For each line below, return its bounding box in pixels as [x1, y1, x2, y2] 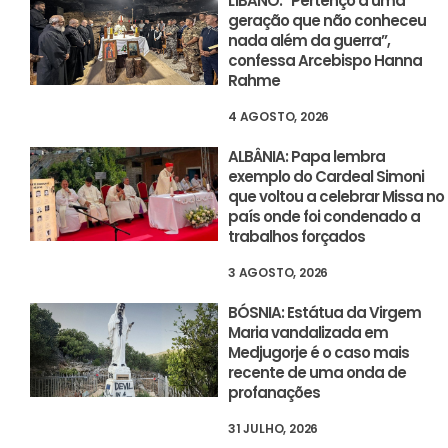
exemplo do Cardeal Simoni [228, 166, 425, 188]
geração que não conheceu [228, 10, 427, 32]
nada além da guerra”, [228, 30, 391, 52]
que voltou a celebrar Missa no [228, 186, 445, 208]
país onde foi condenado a [228, 206, 421, 228]
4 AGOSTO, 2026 [228, 108, 330, 126]
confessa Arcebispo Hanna [228, 50, 423, 72]
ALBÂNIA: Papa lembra [228, 146, 386, 168]
